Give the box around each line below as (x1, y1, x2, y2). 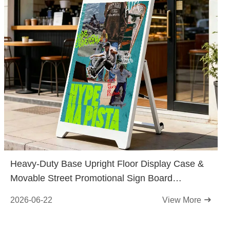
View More (162, 196, 203, 204)
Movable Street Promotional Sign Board (10, 173, 172, 183)
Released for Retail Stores (10, 187, 118, 198)
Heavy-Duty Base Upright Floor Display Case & (10, 159, 204, 169)
